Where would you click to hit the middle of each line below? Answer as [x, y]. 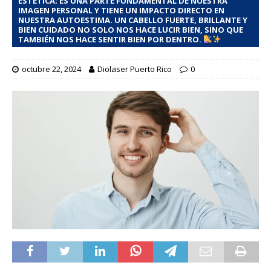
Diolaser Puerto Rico [135, 69]
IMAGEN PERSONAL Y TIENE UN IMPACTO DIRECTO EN [121, 10]
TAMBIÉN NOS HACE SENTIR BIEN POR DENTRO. [111, 39]
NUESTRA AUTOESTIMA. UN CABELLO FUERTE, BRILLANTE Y [133, 20]
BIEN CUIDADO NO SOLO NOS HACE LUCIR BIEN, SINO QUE [131, 30]
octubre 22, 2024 [51, 69]
